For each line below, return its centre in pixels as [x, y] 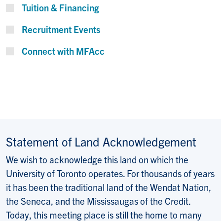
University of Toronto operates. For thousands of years [110, 173]
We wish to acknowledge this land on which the [97, 160]
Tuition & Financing [60, 8]
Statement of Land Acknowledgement [101, 142]
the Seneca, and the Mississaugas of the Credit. [98, 201]
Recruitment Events [61, 29]
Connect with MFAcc [63, 51]
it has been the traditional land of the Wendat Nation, [109, 187]
